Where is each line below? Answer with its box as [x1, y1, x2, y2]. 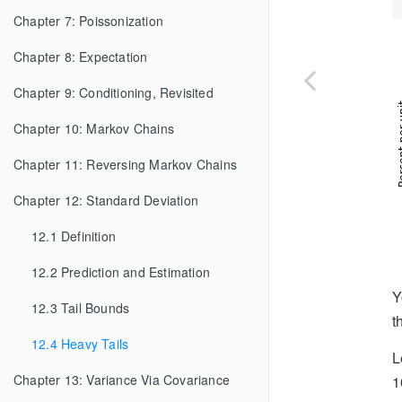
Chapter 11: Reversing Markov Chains [13, 155, 237, 173]
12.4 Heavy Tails [31, 335, 129, 353]
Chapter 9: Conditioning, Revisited [13, 83, 214, 101]
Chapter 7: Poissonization [13, 12, 163, 30]
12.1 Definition [31, 227, 116, 245]
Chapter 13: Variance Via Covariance [13, 371, 230, 389]
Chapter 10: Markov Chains [13, 119, 174, 137]
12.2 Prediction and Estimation [31, 263, 210, 281]
